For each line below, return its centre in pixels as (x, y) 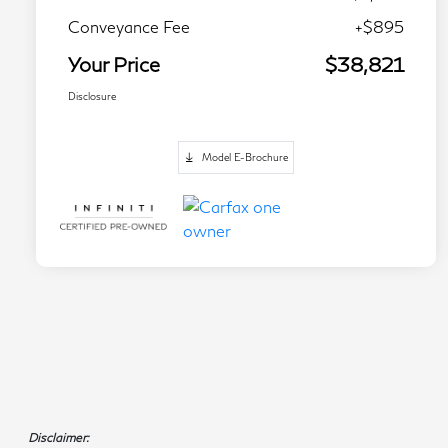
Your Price (114, 64)
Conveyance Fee (129, 27)
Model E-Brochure (245, 157)
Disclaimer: (59, 438)
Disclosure (92, 96)
